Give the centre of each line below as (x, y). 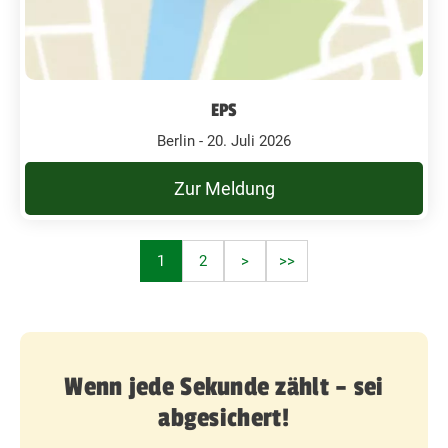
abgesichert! (224, 418)
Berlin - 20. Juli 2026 (224, 141)
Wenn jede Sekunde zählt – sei (224, 387)
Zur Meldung (224, 188)
